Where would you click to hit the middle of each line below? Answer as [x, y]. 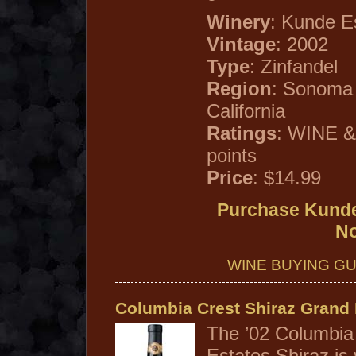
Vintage [241, 44]
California [246, 111]
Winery [238, 22]
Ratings [242, 133]
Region [239, 89]
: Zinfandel [294, 67]
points [232, 156]
